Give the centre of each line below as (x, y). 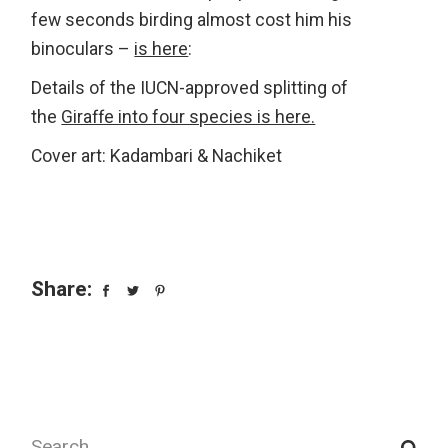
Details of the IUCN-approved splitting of (190, 89)
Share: (62, 290)
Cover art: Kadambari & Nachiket (157, 157)
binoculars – (83, 50)
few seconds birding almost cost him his (192, 21)
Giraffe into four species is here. (188, 118)
